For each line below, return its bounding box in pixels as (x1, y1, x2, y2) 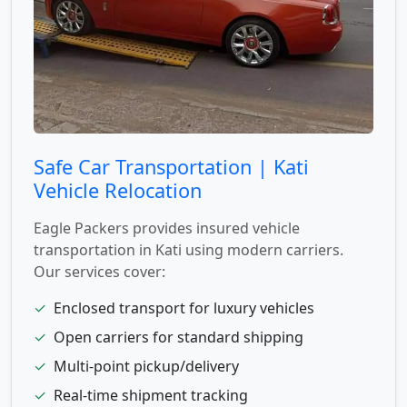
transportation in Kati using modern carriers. (34, 240, 343, 261)
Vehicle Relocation (34, 177, 202, 204)
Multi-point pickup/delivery (54, 356, 239, 377)
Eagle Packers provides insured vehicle (34, 218, 300, 239)
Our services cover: (34, 262, 165, 283)
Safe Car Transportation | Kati (34, 154, 309, 181)
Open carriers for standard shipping (54, 327, 303, 348)
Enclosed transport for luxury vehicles (54, 298, 314, 319)
